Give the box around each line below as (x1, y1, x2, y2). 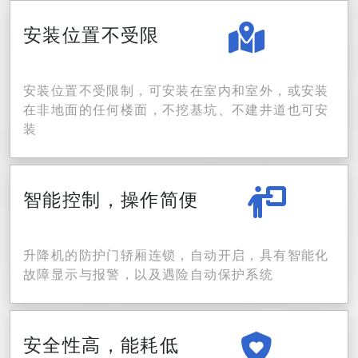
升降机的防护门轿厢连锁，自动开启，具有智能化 (23, 246, 329, 264)
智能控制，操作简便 (23, 185, 199, 212)
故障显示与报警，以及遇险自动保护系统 (23, 265, 274, 283)
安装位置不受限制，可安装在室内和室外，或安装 (23, 82, 329, 99)
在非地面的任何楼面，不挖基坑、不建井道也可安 (23, 101, 329, 118)
